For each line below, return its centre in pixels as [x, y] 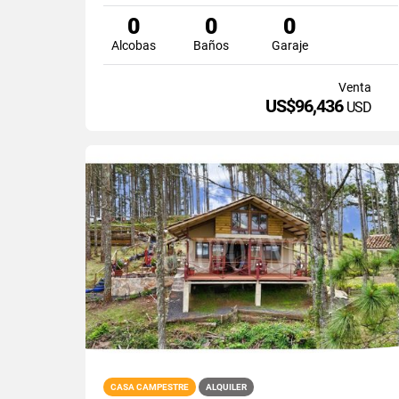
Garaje [289, 45]
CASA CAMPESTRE [150, 387]
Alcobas [133, 45]
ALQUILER [226, 387]
